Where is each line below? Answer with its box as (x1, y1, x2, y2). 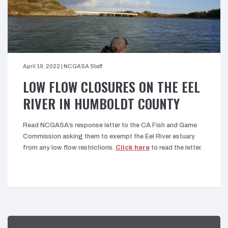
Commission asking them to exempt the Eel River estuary (23, 133, 195, 140)
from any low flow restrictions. (23, 144, 116, 152)
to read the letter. (150, 144, 202, 152)
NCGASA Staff (64, 63, 102, 70)
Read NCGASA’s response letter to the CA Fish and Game (23, 122, 197, 129)
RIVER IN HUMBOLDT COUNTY (23, 94, 180, 114)
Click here (116, 144, 150, 152)
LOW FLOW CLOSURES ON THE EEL (23, 77, 200, 97)
